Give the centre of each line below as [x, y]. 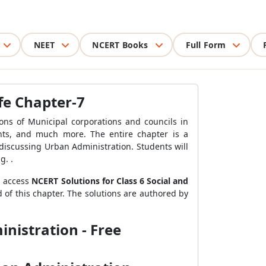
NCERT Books [120, 45]
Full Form [206, 45]
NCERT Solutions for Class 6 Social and [110, 181]
